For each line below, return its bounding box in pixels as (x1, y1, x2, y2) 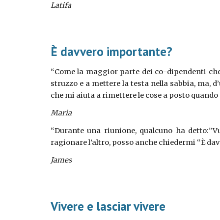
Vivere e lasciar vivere (50, 198, 165, 214)
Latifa (50, 1, 71, 10)
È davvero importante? (50, 43, 172, 59)
